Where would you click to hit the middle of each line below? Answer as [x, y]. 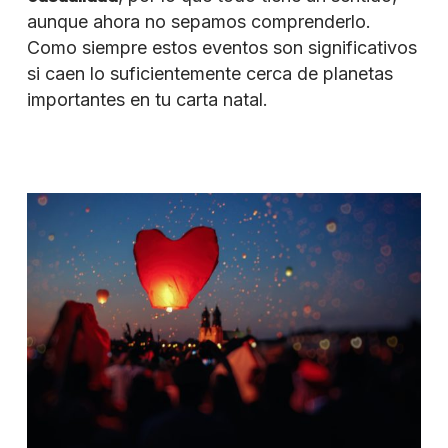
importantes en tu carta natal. [147, 99]
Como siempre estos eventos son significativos [221, 47]
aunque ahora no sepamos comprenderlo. [198, 21]
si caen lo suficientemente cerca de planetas [209, 73]
